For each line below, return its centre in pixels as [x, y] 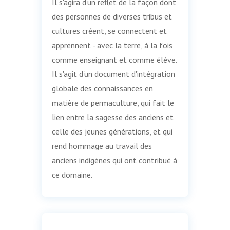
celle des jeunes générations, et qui [112, 131]
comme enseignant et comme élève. [114, 59]
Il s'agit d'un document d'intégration [113, 74]
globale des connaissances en [102, 88]
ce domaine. [72, 174]
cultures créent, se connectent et [109, 31]
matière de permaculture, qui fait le [113, 102]
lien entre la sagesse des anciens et [112, 117]
